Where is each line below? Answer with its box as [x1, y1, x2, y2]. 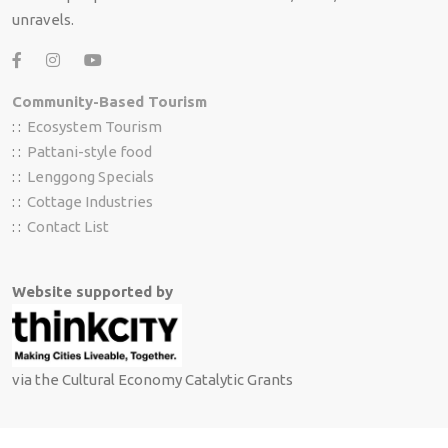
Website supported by [12, 283, 173, 301]
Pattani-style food [27, 143, 152, 161]
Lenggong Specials [27, 168, 154, 186]
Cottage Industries [27, 193, 153, 211]
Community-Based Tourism [12, 93, 207, 111]
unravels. [12, 11, 74, 29]
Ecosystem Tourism [27, 118, 162, 136]
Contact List [27, 218, 109, 236]
